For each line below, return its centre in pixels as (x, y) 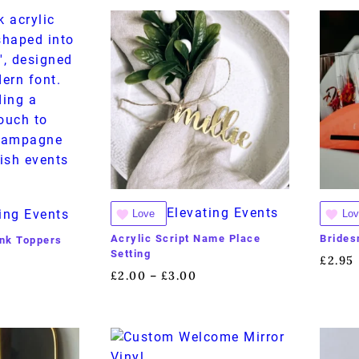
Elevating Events (222, 213)
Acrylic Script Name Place (186, 239)
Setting (131, 254)
